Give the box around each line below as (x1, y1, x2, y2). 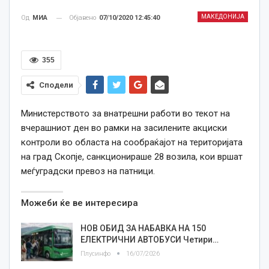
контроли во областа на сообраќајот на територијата (21, 137, 243, 148)
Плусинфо (80, 250, 112, 258)
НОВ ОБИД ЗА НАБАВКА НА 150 (80, 223, 206, 234)
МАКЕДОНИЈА (201, 13, 244, 20)
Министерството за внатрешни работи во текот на (21, 108, 230, 119)
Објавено (69, 14, 98, 22)
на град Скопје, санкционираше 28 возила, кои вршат (21, 151, 243, 163)
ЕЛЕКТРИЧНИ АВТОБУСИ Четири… (80, 235, 219, 245)
